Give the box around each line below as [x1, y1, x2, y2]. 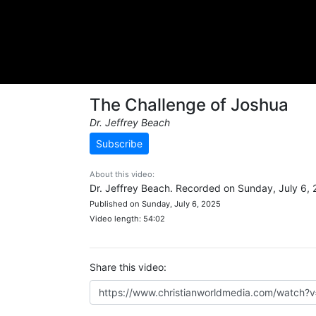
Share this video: [90, 261, 166, 273]
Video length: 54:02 [90, 214, 165, 224]
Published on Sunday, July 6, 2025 [90, 199, 221, 209]
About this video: [90, 169, 154, 179]
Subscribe [96, 138, 142, 150]
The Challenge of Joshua [90, 95, 288, 115]
